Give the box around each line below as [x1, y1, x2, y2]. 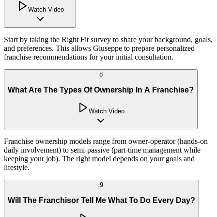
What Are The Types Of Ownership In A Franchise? [8, 85, 194, 94]
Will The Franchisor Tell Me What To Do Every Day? [8, 196, 195, 204]
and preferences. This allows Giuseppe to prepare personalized [4, 44, 195, 53]
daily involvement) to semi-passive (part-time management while [4, 146, 201, 155]
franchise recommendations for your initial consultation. [4, 53, 173, 62]
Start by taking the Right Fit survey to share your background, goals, [4, 35, 213, 44]
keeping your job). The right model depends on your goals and [4, 155, 195, 163]
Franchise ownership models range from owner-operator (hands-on [4, 137, 208, 146]
